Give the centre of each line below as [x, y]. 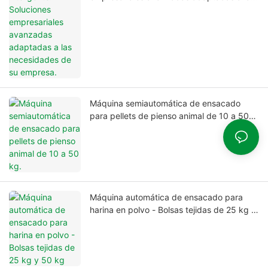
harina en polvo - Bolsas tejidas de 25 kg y [173, 210]
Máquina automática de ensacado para [166, 197]
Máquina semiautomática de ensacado [165, 103]
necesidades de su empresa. [146, 10]
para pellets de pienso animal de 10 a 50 [169, 116]
